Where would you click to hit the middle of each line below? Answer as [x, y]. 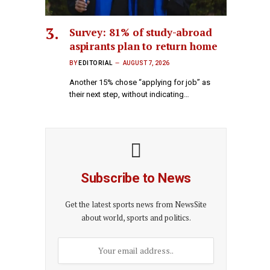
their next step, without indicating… [129, 94]
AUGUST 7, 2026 [146, 63]
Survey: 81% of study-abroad [141, 32]
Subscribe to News [136, 178]
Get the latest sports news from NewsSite [136, 204]
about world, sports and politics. [136, 217]
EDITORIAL [96, 63]
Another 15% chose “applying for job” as [140, 82]
